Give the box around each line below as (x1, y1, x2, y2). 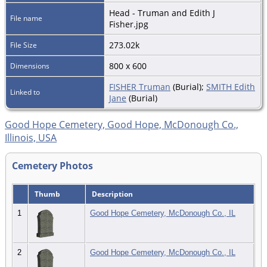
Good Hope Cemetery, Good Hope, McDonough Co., (5, 118, 238, 132)
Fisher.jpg (109, 18, 148, 30)
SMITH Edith (206, 81, 255, 93)
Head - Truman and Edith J (109, 7, 215, 19)
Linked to (10, 87, 40, 98)
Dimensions (10, 61, 49, 72)
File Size (10, 40, 37, 51)
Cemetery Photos (12, 159, 93, 173)
